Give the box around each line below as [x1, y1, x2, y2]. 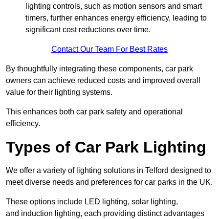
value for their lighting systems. [6, 88, 112, 97]
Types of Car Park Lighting [6, 138, 206, 156]
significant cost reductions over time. [25, 25, 151, 34]
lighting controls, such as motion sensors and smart [25, 2, 202, 11]
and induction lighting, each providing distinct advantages [6, 209, 204, 218]
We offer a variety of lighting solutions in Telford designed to [6, 166, 211, 175]
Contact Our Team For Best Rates [51, 45, 168, 54]
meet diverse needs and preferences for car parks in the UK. [6, 178, 213, 187]
